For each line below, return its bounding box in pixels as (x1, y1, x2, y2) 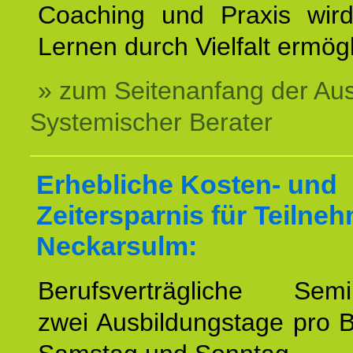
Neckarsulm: (36, 231, 197, 261)
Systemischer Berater (30, 108, 273, 136)
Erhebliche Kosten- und (36, 169, 337, 199)
